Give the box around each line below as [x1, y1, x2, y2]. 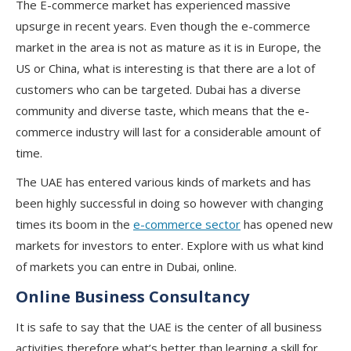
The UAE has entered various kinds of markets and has [16, 174, 311, 190]
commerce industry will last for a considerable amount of [16, 124, 320, 139]
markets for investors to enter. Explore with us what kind [16, 237, 324, 253]
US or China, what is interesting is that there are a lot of [16, 60, 315, 76]
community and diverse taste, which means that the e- [16, 103, 309, 118]
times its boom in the [16, 216, 133, 232]
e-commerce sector [133, 216, 241, 232]
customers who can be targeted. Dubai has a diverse [16, 81, 301, 97]
